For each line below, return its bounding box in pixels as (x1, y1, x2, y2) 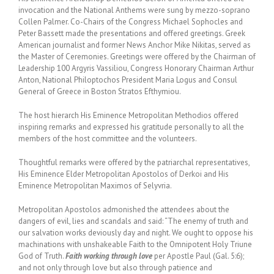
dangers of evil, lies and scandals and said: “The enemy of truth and (18, 216, 248, 227)
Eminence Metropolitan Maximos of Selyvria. (18, 180, 172, 191)
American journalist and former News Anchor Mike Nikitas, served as (18, 40, 251, 51)
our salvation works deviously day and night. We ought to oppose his (18, 228, 253, 239)
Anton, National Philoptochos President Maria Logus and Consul (18, 75, 237, 86)
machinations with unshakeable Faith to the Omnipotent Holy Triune (18, 239, 252, 250)
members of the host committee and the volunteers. (18, 133, 197, 144)
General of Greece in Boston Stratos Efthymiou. (18, 86, 181, 97)
